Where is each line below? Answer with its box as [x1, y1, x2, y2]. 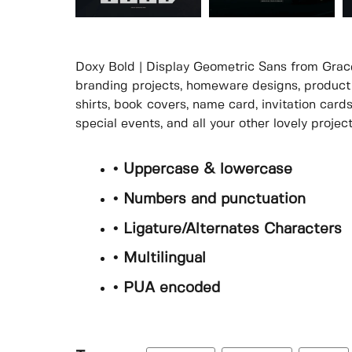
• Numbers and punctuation [113, 192, 306, 207]
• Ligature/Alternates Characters [113, 222, 342, 236]
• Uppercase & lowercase [113, 163, 292, 178]
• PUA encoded [113, 280, 220, 295]
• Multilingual [113, 251, 206, 266]
